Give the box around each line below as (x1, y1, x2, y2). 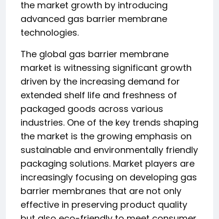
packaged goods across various (21, 103, 163, 115)
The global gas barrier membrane (21, 48, 169, 60)
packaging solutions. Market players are (21, 157, 195, 170)
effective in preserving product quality (21, 198, 187, 211)
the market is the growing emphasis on (21, 130, 192, 142)
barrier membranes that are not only (21, 185, 181, 197)
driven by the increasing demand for (21, 75, 180, 88)
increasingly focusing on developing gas (21, 171, 197, 183)
